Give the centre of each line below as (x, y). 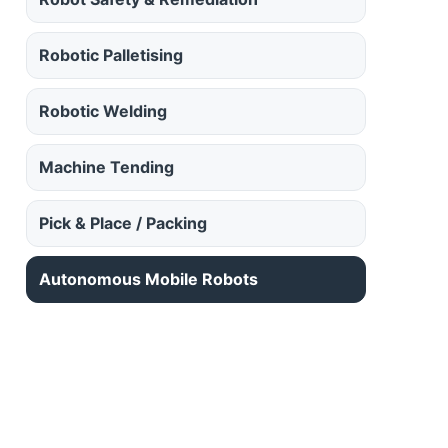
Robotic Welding (103, 111)
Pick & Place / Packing (123, 223)
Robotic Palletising (111, 55)
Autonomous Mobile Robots (148, 279)
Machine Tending (106, 167)
